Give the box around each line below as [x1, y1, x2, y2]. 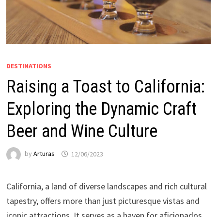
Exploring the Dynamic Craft [6, 99, 197, 120]
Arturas [33, 149, 55, 158]
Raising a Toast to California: [6, 77, 205, 97]
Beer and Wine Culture [6, 121, 157, 142]
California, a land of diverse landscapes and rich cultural [6, 181, 207, 192]
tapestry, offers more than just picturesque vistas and [6, 195, 200, 207]
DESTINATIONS [6, 62, 51, 71]
